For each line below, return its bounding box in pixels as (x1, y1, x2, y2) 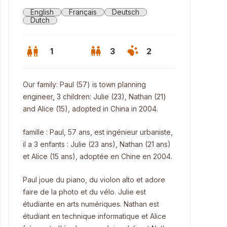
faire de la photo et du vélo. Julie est (23, 187, 146, 196)
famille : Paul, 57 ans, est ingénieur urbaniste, (23, 128, 173, 136)
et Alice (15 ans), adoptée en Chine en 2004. (23, 152, 172, 161)
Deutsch (112, 8, 139, 16)
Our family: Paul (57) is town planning (23, 80, 146, 89)
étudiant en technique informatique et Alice (23, 212, 166, 220)
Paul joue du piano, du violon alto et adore (23, 175, 165, 184)
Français (69, 8, 97, 16)
